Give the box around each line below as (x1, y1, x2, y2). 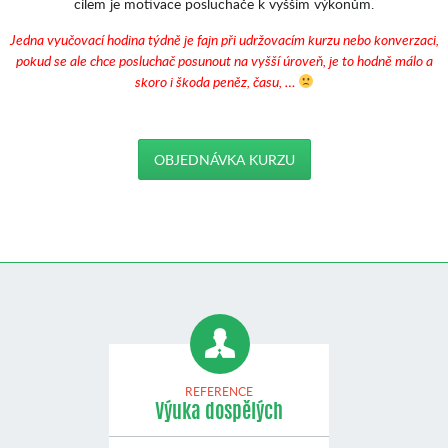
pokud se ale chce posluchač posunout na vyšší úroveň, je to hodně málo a (15, 51, 433, 70)
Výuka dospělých (155, 403, 283, 423)
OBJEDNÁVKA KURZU (153, 150, 295, 169)
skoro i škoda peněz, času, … (134, 72, 298, 91)
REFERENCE (185, 383, 253, 400)
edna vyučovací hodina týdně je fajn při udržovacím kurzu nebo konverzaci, (15, 30, 439, 49)
